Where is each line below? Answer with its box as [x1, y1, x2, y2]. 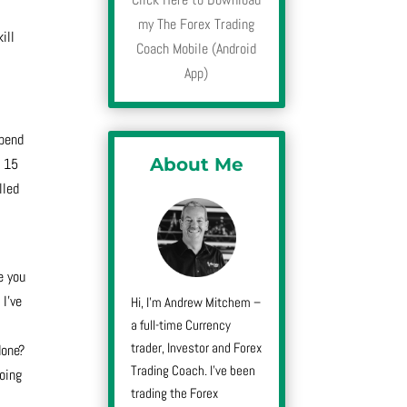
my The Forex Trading [138, 15, 255, 35]
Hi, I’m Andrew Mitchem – [131, 293, 262, 311]
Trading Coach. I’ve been [131, 361, 256, 379]
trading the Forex [131, 383, 219, 402]
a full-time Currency [131, 315, 232, 333]
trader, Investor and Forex [131, 338, 263, 356]
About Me [149, 154, 243, 176]
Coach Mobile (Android [136, 39, 257, 59]
